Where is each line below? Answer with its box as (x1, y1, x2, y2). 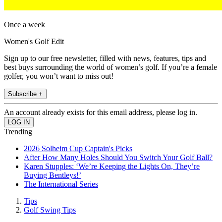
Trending (4, 127, 32, 136)
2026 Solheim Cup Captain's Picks (24, 144, 132, 153)
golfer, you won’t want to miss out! (4, 72, 113, 81)
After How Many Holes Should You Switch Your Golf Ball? (24, 153, 213, 162)
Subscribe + (8, 90, 43, 98)
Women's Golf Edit (4, 37, 64, 46)
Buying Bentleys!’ (24, 171, 81, 180)
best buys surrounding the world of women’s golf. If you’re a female (4, 63, 217, 72)
